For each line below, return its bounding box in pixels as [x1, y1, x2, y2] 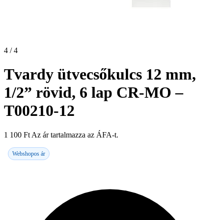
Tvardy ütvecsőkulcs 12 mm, [4, 65, 196, 83]
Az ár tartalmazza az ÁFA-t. [31, 130, 118, 139]
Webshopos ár [12, 150, 45, 157]
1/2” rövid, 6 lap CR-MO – [4, 83, 183, 102]
